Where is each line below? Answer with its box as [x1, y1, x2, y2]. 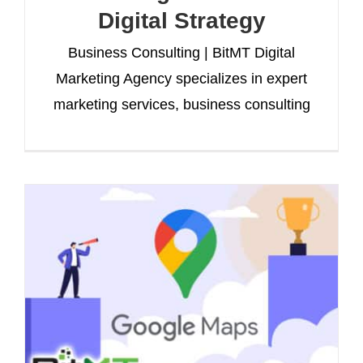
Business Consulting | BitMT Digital [68, 44, 295, 61]
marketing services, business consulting [53, 96, 310, 113]
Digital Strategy [97, 7, 266, 33]
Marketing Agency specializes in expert [56, 70, 307, 87]
